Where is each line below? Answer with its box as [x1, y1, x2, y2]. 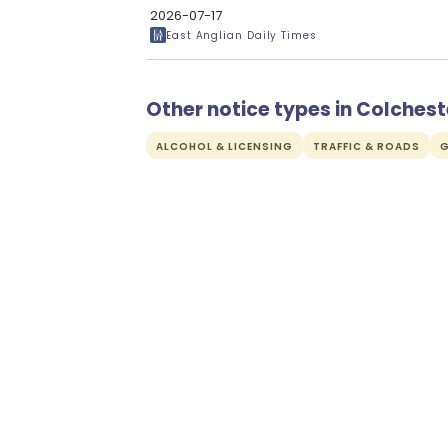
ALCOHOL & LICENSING [156, 139, 293, 154]
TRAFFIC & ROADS [313, 139, 420, 154]
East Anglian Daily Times [166, 27, 317, 43]
